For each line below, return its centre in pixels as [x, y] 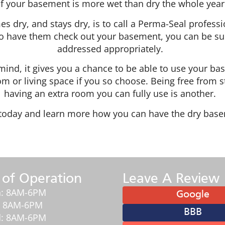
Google [193, 195]
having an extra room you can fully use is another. [113, 94]
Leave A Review [171, 179]
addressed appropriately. [113, 48]
